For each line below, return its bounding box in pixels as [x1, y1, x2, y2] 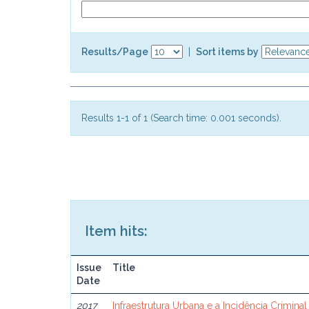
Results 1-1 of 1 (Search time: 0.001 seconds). [81, 112, 281, 123]
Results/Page [81, 46, 148, 57]
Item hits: [85, 223, 148, 239]
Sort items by [196, 46, 259, 57]
